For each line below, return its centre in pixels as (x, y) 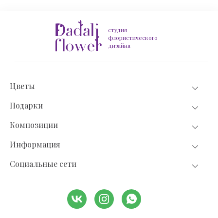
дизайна (119, 45)
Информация (35, 144)
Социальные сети (43, 164)
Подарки (26, 105)
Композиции (34, 125)
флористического (133, 37)
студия (117, 30)
